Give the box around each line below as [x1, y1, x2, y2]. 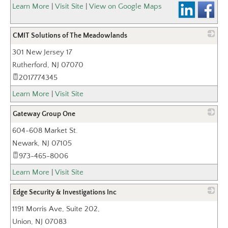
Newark [12, 139, 38, 148]
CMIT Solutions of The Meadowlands [13, 32, 127, 40]
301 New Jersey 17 [12, 48, 72, 56]
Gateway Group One [13, 110, 75, 118]
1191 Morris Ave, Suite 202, [12, 205, 100, 213]
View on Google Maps [89, 2, 162, 11]
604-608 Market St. [12, 126, 78, 135]
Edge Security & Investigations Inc [13, 188, 117, 196]
